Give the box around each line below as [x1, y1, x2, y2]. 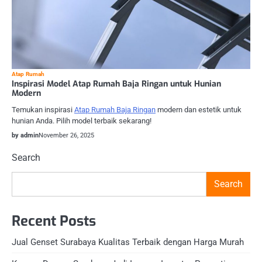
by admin [12, 131, 39, 139]
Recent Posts [12, 211, 96, 230]
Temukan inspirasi [12, 105, 74, 114]
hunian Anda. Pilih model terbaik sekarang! [12, 116, 151, 125]
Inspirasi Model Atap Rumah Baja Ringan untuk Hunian [12, 78, 221, 89]
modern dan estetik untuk [156, 105, 242, 114]
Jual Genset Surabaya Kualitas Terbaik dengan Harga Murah [12, 236, 244, 247]
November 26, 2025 [39, 131, 94, 139]
